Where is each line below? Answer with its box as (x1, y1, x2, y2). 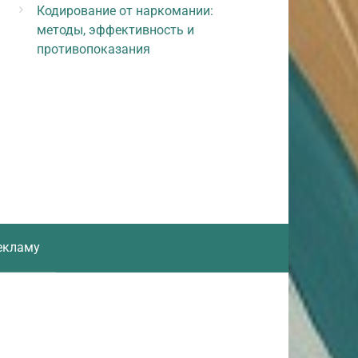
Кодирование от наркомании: (37, 3, 213, 18)
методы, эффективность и (37, 22, 194, 38)
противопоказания (37, 42, 150, 57)
